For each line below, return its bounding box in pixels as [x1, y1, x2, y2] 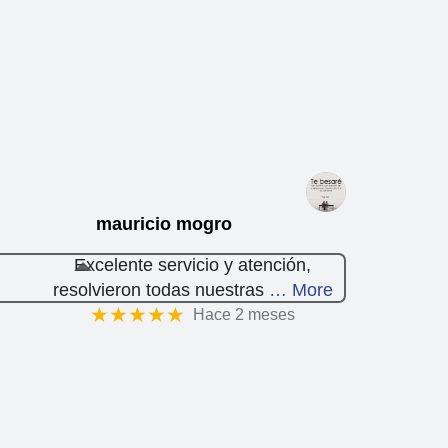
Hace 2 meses [193, 305, 296, 324]
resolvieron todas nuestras [52, 279, 264, 300]
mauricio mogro [95, 213, 232, 234]
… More [268, 279, 333, 300]
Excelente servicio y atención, [74, 254, 311, 275]
